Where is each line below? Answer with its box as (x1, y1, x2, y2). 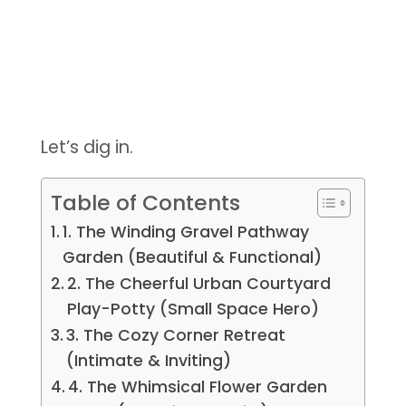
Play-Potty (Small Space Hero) (67, 298, 320, 321)
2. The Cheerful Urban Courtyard (67, 273, 332, 295)
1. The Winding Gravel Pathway (63, 221, 310, 244)
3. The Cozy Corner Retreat (66, 324, 286, 347)
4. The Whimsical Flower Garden (68, 376, 328, 399)
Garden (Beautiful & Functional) (63, 246, 323, 269)
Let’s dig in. (40, 134, 133, 159)
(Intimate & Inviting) (66, 350, 232, 372)
